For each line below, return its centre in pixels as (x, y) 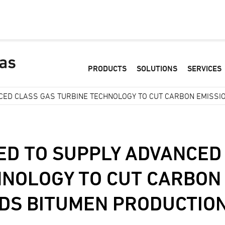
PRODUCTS (107, 68)
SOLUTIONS (157, 68)
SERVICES (205, 68)
